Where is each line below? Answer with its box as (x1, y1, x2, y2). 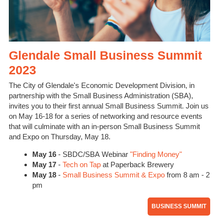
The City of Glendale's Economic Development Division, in (9, 81, 195, 89)
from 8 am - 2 (165, 170, 210, 179)
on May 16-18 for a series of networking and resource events (9, 111, 202, 120)
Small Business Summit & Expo (63, 170, 165, 179)
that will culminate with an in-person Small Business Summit (9, 122, 200, 131)
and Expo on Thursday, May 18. (9, 132, 112, 141)
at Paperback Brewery (101, 160, 174, 169)
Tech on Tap (63, 160, 101, 169)
